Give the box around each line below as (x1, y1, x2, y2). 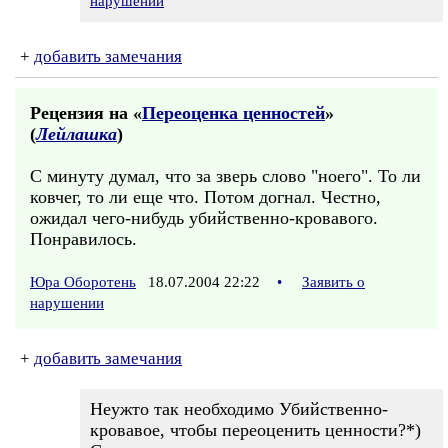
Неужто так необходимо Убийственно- (90, 399, 388, 419)
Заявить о (302, 274, 365, 290)
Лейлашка (36, 124, 117, 144)
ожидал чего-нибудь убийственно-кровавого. (30, 208, 378, 228)
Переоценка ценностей (142, 103, 325, 123)
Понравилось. (30, 229, 137, 249)
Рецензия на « (30, 103, 142, 123)
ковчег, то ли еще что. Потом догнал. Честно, (30, 187, 381, 207)
